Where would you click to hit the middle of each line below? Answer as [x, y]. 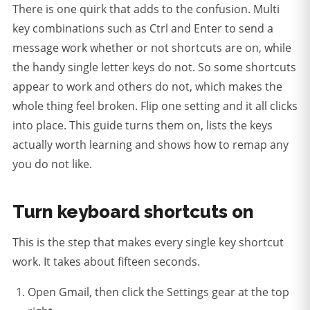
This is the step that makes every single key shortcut [148, 243]
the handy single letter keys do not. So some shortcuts [154, 67]
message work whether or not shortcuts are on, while [152, 48]
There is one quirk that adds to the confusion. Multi [146, 9]
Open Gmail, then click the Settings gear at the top [159, 292]
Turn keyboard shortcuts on [133, 212]
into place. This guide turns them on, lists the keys [143, 126]
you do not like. [52, 164]
